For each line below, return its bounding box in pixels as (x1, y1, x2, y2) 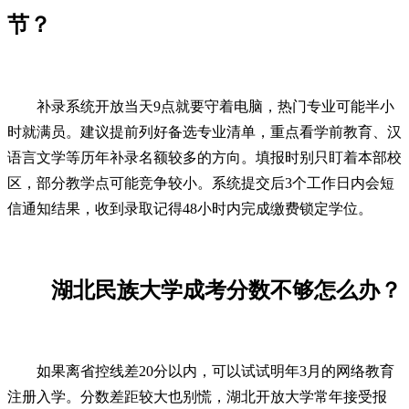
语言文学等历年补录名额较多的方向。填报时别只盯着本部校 (7, 149, 402, 165)
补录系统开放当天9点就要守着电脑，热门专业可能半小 (37, 98, 394, 114)
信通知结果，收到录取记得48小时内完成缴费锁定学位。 (7, 200, 372, 216)
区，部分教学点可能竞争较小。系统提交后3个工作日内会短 (7, 174, 394, 191)
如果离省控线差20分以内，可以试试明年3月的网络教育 (37, 363, 394, 380)
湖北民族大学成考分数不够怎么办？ (51, 278, 402, 302)
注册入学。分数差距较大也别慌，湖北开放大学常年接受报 (7, 389, 387, 405)
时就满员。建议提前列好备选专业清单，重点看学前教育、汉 (7, 123, 402, 140)
